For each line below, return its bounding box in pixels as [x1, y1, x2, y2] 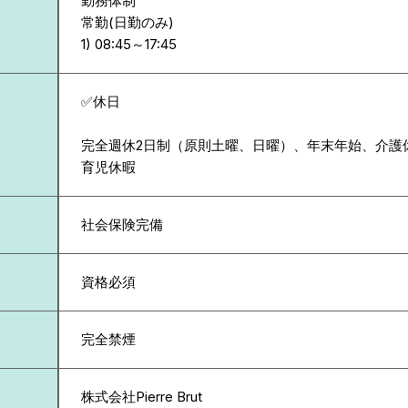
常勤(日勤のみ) [81, 14, 174, 31]
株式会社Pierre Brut [81, 388, 202, 405]
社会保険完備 [81, 216, 163, 233]
